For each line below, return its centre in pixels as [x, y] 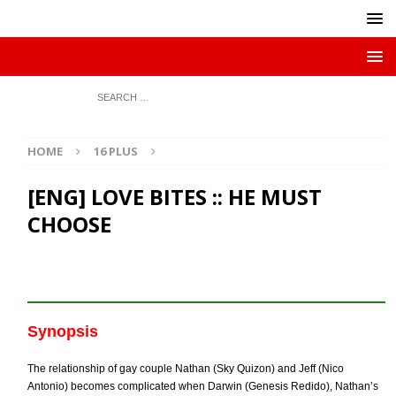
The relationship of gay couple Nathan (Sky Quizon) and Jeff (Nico [186, 369]
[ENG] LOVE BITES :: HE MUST [175, 197]
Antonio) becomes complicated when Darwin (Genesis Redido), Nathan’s [203, 386]
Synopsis [63, 331]
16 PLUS [116, 151]
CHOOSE [70, 224]
